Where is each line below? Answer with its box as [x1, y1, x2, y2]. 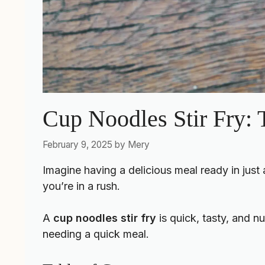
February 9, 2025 [43, 139, 112, 151]
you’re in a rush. [43, 180, 120, 193]
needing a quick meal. [43, 228, 149, 241]
